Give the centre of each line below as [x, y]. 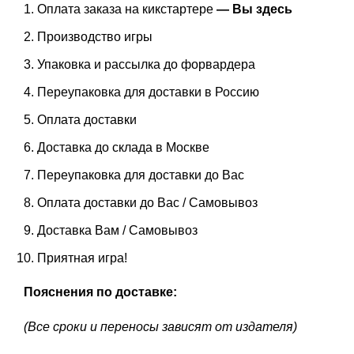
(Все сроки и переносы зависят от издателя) [160, 326]
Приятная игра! [82, 258]
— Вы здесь [254, 9]
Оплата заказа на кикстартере [127, 9]
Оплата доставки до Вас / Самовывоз [147, 202]
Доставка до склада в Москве [123, 147]
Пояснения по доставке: [100, 292]
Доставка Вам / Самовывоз [117, 230]
